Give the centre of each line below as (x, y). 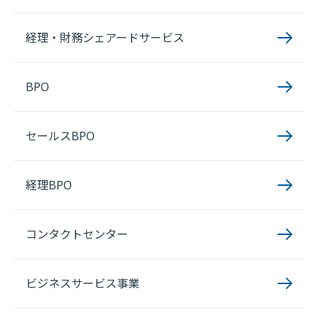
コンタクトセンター (77, 234)
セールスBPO (60, 136)
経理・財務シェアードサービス (105, 38)
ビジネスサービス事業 (83, 283)
